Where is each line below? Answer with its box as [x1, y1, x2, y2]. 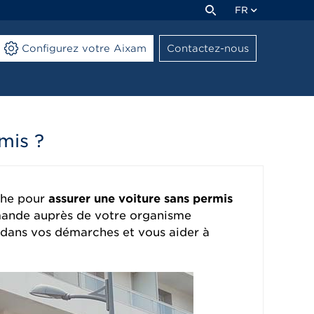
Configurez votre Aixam [22, 43, 146, 54]
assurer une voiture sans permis [48, 192, 233, 205]
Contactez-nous [167, 43, 249, 54]
